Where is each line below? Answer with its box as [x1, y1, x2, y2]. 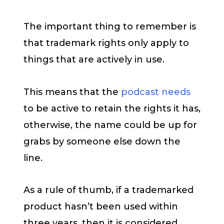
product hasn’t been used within [23, 201, 178, 212]
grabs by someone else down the [23, 135, 180, 147]
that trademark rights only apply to [23, 37, 189, 49]
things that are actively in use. [23, 54, 164, 65]
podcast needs [121, 86, 190, 97]
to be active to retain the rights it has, [23, 102, 200, 114]
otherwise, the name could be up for [23, 119, 197, 130]
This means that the [23, 86, 121, 97]
